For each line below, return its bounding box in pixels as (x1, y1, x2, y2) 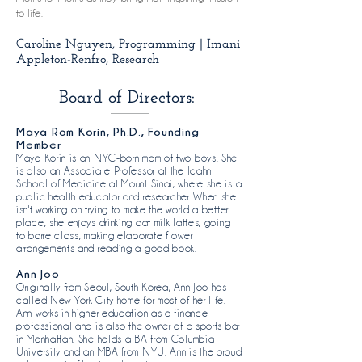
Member (16, 138, 65, 150)
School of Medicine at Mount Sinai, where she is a (16, 178, 242, 189)
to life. (16, 7, 49, 19)
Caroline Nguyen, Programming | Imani (16, 36, 240, 51)
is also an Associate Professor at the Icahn (16, 165, 213, 176)
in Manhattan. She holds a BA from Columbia (16, 333, 215, 344)
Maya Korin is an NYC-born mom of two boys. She (16, 152, 238, 163)
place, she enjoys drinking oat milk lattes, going (16, 217, 231, 228)
